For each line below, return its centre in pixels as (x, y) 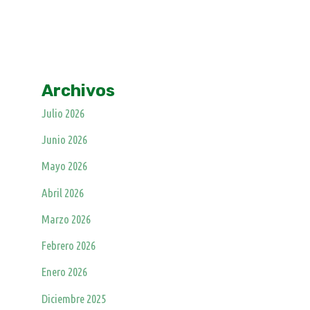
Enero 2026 (65, 272)
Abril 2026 (63, 192)
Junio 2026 (65, 140)
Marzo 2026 (66, 219)
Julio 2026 (63, 113)
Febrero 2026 (69, 246)
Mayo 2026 (65, 166)
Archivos (79, 90)
